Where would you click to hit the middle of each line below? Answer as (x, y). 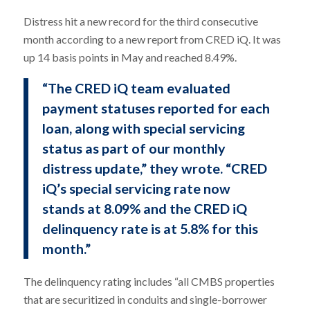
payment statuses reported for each (156, 108)
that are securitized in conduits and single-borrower (145, 299)
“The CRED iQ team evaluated (136, 88)
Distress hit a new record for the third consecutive (140, 21)
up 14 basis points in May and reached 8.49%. (130, 57)
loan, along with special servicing (143, 128)
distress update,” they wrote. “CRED (154, 168)
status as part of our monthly (134, 148)
